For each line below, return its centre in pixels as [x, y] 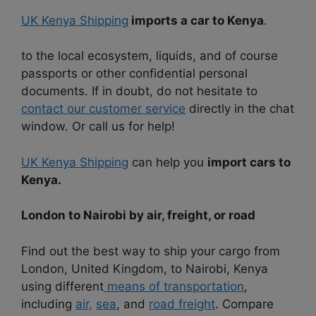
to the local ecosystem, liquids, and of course [150, 56]
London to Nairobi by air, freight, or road [138, 215]
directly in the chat [240, 109]
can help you [168, 162]
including [48, 304]
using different [62, 286]
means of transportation [174, 286]
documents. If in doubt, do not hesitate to [139, 91]
